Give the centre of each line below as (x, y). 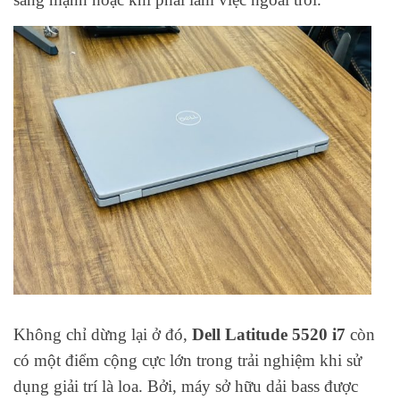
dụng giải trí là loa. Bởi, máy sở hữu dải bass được (186, 387)
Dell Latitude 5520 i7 (269, 335)
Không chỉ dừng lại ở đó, (103, 335)
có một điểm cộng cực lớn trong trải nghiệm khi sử (187, 361)
